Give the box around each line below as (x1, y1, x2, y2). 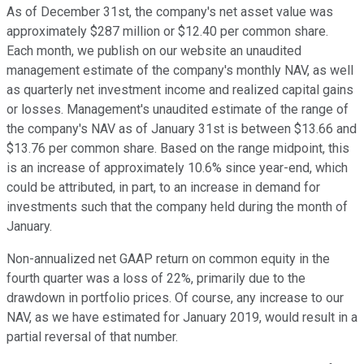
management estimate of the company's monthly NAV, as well (6, 63, 353, 79)
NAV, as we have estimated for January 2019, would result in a (6, 310, 357, 326)
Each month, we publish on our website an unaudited (6, 43, 301, 59)
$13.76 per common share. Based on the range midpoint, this (6, 141, 349, 157)
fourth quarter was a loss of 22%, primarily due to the (6, 271, 305, 287)
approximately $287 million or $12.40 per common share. (6, 24, 328, 40)
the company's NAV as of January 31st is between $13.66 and (6, 121, 357, 137)
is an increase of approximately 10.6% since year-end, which (6, 160, 348, 176)
